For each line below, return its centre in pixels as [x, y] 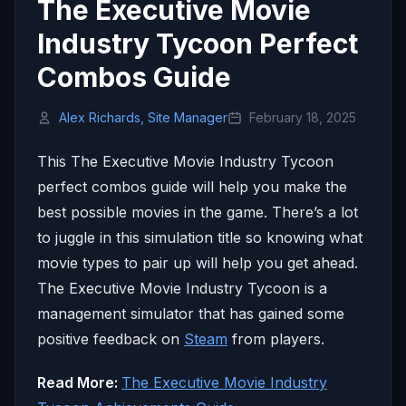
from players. [276, 338]
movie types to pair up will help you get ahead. [198, 262]
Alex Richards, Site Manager [143, 117]
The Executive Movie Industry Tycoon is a [182, 288]
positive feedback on [111, 338]
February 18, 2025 [303, 117]
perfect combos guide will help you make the [192, 186]
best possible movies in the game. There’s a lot [198, 212]
